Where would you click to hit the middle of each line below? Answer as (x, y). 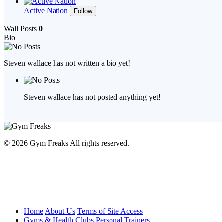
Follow (83, 11)
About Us (60, 211)
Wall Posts (21, 28)
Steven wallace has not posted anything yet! (92, 97)
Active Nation (46, 11)
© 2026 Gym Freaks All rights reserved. (67, 143)
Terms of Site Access (110, 211)
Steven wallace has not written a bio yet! (67, 63)
